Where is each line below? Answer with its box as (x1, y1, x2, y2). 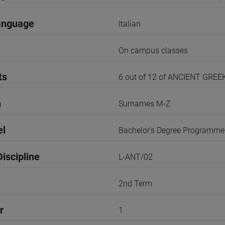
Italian (119, 19, 141, 29)
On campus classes (119, 46, 188, 55)
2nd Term (119, 179, 152, 188)
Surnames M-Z (119, 99, 171, 108)
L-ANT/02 (119, 152, 153, 162)
